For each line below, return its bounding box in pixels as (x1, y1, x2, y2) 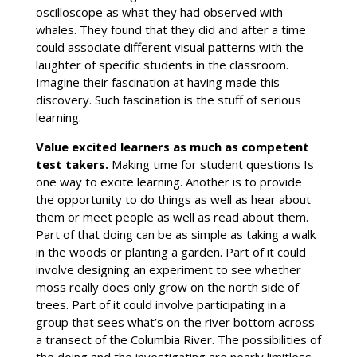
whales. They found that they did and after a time (35, 22, 306, 38)
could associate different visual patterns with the (35, 39, 304, 56)
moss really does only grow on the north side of (35, 279, 299, 296)
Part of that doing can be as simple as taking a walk (35, 226, 316, 243)
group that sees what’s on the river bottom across (35, 314, 315, 331)
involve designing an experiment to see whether (35, 261, 301, 278)
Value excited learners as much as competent (35, 139, 309, 155)
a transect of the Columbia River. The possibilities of (35, 331, 321, 348)
